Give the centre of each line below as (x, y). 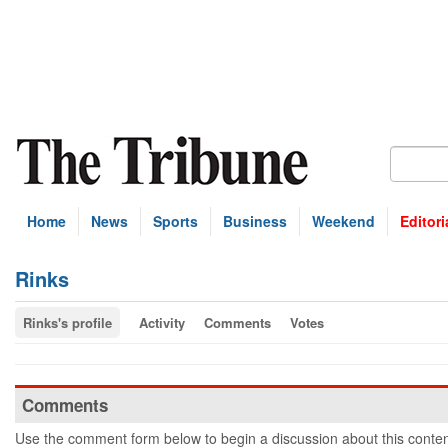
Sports (175, 221)
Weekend (343, 221)
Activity (162, 322)
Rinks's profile (67, 322)
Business (255, 221)
